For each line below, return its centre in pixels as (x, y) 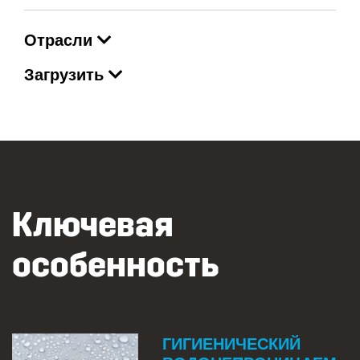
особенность (116, 265)
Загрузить (66, 74)
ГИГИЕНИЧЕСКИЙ (231, 343)
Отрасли (61, 39)
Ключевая (93, 225)
